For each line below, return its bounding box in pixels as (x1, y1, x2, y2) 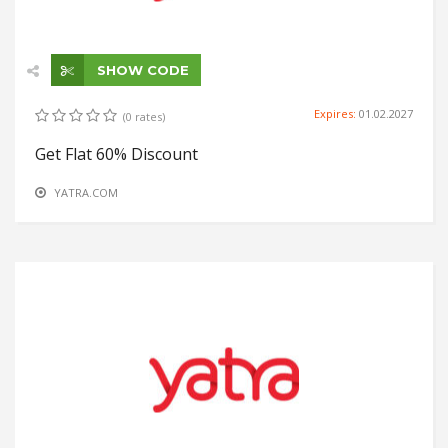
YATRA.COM (54, 185, 118, 201)
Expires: (314, 106, 359, 122)
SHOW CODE (93, 62, 189, 79)
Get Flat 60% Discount (35, 143, 198, 166)
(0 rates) (123, 109, 165, 125)
